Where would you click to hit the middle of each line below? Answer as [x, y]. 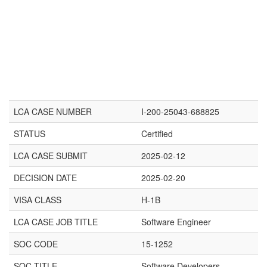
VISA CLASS [38, 200]
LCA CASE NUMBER [53, 111]
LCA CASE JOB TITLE [56, 222]
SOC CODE [36, 244]
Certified [157, 133]
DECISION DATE [45, 178]
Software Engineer [176, 222]
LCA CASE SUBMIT [51, 156]
